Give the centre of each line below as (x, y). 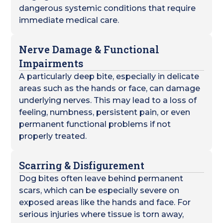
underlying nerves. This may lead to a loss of (108, 100)
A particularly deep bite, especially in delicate (109, 76)
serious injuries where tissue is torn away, (102, 214)
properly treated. (53, 136)
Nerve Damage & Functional (89, 49)
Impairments (51, 63)
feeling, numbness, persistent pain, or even (105, 112)
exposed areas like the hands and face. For (105, 202)
